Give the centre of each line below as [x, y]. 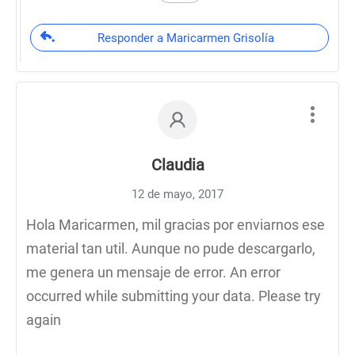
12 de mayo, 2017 [177, 194]
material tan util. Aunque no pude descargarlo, [171, 248]
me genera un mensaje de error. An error [153, 272]
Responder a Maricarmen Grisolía [185, 38]
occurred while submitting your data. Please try [174, 296]
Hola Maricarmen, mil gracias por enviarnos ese [176, 225]
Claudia [177, 165]
